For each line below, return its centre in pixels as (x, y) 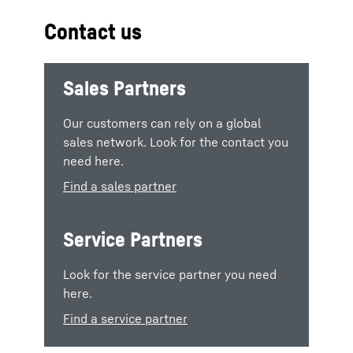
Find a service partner (125, 318)
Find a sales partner (120, 186)
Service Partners (133, 239)
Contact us (93, 31)
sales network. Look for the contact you (176, 142)
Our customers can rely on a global (162, 123)
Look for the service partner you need (170, 274)
